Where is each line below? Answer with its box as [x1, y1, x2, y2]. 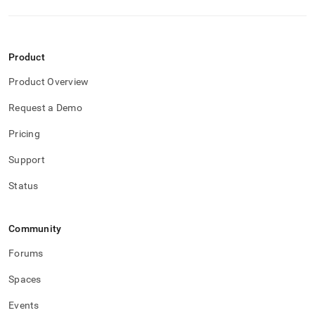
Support [8, 154, 45, 165]
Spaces [8, 274, 41, 285]
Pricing [8, 128, 40, 139]
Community [8, 223, 62, 234]
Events [8, 300, 39, 311]
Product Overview [8, 76, 89, 87]
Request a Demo [8, 102, 82, 113]
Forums [8, 247, 44, 259]
